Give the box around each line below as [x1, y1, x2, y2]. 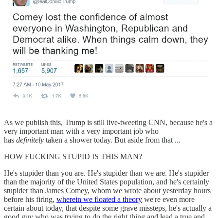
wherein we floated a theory [56, 195, 142, 203]
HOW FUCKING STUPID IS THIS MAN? [4, 152, 142, 161]
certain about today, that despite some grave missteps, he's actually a [4, 203, 212, 212]
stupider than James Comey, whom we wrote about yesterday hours [4, 186, 211, 195]
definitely [16, 135, 44, 144]
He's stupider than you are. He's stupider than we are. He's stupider [4, 168, 209, 177]
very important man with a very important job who [4, 127, 159, 135]
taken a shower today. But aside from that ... [44, 135, 181, 144]
